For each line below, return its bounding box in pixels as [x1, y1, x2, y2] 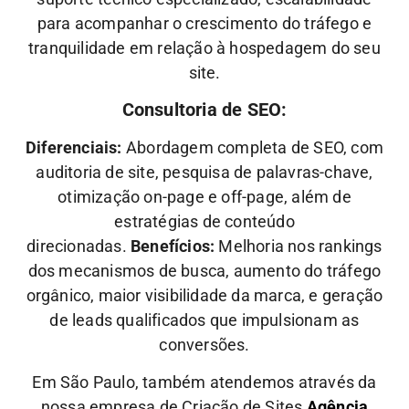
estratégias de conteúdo [114, 211, 295, 231]
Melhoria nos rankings [215, 236, 383, 256]
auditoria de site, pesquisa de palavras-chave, [36, 162, 373, 182]
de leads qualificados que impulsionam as [49, 309, 360, 330]
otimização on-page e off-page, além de [58, 186, 351, 206]
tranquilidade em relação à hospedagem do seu [28, 38, 381, 58]
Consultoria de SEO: [121, 98, 288, 121]
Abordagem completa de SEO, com [121, 137, 383, 157]
